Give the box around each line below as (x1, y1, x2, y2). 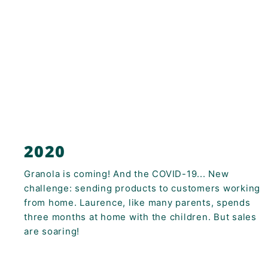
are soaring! (24, 225, 83, 237)
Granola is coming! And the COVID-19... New (24, 167, 229, 179)
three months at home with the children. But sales (24, 211, 257, 223)
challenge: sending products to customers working (24, 182, 260, 194)
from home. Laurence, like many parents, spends (24, 196, 251, 208)
